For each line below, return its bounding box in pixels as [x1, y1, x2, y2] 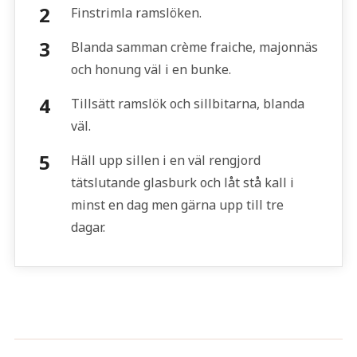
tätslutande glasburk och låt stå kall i [70, 174, 294, 191]
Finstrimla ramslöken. [70, 4, 202, 22]
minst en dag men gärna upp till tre [70, 196, 284, 214]
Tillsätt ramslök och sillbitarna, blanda [70, 95, 304, 112]
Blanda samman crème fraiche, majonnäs [70, 38, 318, 56]
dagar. [70, 218, 105, 236]
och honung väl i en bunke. [70, 61, 231, 78]
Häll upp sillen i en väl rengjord [70, 151, 261, 169]
